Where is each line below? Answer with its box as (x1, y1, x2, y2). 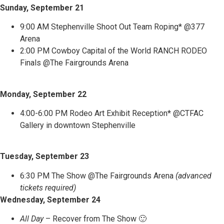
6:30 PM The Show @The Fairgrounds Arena (20, 170, 175, 180)
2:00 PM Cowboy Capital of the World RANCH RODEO (20, 46, 207, 56)
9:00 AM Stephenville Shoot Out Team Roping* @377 (20, 22, 204, 32)
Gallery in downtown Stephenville (20, 120, 137, 130)
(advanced (175, 170, 211, 180)
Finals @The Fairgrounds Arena (20, 58, 130, 68)
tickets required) (20, 182, 76, 192)
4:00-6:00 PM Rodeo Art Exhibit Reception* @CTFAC (20, 108, 203, 118)
